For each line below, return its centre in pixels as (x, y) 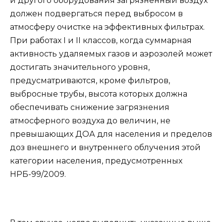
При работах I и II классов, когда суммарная (101, 41)
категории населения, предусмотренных (96, 161)
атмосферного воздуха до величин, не (90, 121)
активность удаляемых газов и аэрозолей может (111, 54)
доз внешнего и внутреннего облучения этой (105, 148)
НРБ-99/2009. (38, 174)
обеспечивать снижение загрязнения (90, 108)
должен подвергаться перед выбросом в (96, 14)
